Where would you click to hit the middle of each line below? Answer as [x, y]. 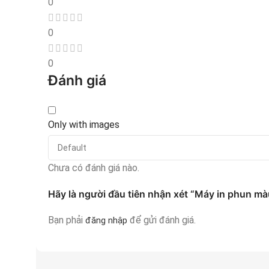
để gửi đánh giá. [162, 220]
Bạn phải [67, 220]
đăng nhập [106, 221]
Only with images [84, 125]
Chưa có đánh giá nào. [94, 168]
